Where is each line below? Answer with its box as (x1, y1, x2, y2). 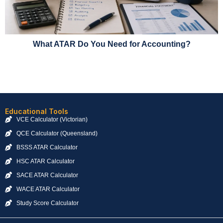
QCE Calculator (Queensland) (16, 129, 98, 137)
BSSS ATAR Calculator (16, 143, 78, 151)
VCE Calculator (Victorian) (16, 115, 88, 123)
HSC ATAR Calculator (16, 157, 75, 165)
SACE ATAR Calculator (16, 171, 78, 179)
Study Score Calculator (16, 199, 79, 207)
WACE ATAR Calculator (16, 185, 80, 193)
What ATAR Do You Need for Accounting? (32, 39, 191, 48)
